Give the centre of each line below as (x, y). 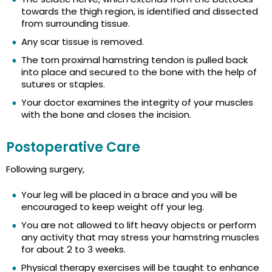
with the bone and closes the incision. (106, 115)
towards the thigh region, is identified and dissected (140, 12)
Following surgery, (45, 169)
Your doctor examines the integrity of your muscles (137, 103)
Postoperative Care (73, 148)
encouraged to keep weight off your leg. (113, 207)
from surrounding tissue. (76, 24)
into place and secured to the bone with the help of (139, 72)
